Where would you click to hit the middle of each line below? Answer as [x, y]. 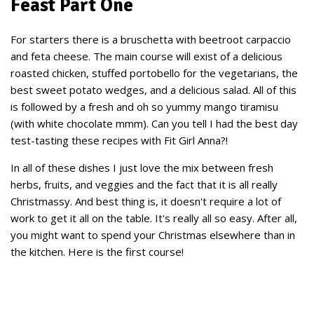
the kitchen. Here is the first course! [97, 252]
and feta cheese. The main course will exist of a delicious [146, 56]
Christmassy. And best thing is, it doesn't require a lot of [146, 201]
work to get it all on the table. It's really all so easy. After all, [154, 218]
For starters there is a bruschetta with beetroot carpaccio [151, 39]
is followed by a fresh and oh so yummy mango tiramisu [144, 107]
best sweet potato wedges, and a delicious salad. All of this [153, 90]
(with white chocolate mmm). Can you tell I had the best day [154, 123]
